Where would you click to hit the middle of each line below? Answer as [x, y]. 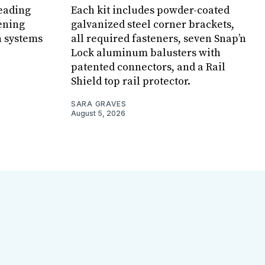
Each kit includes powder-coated [150, 10]
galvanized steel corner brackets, [153, 24]
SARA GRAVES [99, 104]
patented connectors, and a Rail [148, 67]
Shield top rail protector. [131, 81]
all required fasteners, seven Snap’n [159, 38]
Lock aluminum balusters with [146, 53]
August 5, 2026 [98, 113]
